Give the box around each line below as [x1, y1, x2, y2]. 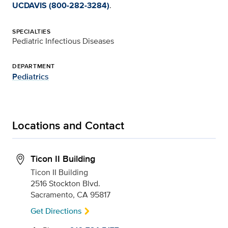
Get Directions [31, 205, 81, 217]
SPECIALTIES [12, 27, 51, 36]
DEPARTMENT [12, 62, 55, 71]
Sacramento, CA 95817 [31, 189, 110, 201]
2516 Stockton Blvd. [31, 178, 100, 189]
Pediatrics [12, 71, 49, 82]
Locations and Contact [12, 117, 124, 133]
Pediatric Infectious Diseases [12, 35, 114, 47]
